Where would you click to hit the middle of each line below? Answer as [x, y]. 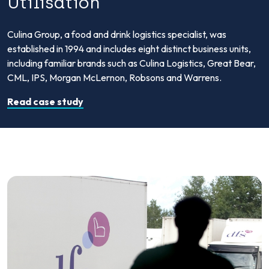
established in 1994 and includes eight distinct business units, [129, 49]
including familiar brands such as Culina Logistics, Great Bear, [131, 63]
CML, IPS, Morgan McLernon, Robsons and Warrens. [114, 78]
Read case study [45, 102]
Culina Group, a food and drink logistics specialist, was [117, 35]
